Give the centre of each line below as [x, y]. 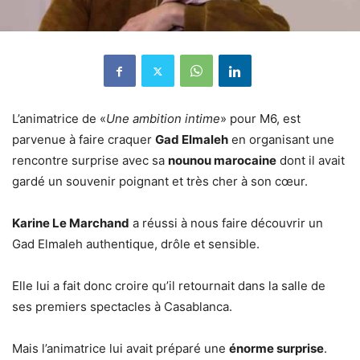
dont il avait [311, 161]
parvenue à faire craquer [84, 140]
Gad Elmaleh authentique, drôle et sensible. [136, 244]
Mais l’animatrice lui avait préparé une [121, 349]
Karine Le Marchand [71, 223]
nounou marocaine [222, 161]
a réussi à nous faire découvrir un [226, 223]
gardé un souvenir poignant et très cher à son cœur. [160, 182]
